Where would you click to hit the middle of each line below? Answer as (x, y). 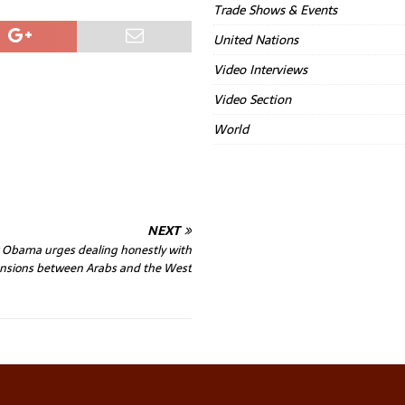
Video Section (253, 99)
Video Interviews (261, 70)
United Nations (256, 40)
